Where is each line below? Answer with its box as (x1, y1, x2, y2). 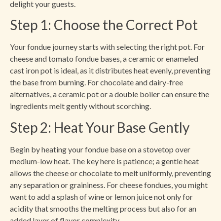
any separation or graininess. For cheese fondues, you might (10, 180, 208, 189)
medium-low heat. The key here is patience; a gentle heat (10, 156, 199, 166)
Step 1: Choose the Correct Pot (10, 16, 198, 34)
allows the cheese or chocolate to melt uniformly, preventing (10, 168, 211, 178)
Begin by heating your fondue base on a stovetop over (10, 144, 190, 154)
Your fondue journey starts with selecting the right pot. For (10, 42, 205, 52)
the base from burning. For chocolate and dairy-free (10, 77, 183, 87)
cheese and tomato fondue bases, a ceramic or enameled (10, 54, 198, 64)
